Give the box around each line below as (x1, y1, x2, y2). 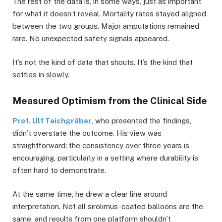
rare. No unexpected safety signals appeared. (12, 34, 169, 43)
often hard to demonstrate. (12, 166, 106, 175)
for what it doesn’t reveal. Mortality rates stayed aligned (12, 9, 206, 18)
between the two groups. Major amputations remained (12, 21, 199, 30)
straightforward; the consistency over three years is (12, 141, 189, 150)
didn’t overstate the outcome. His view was (12, 129, 162, 138)
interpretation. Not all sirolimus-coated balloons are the (12, 202, 203, 211)
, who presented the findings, (92, 116, 191, 125)
